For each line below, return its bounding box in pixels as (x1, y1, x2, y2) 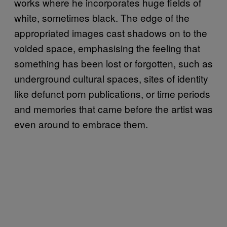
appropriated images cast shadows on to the (14, 26, 207, 40)
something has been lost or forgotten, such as (14, 56, 213, 70)
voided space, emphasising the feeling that (14, 41, 200, 55)
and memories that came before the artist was (14, 102, 213, 116)
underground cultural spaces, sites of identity (14, 71, 208, 85)
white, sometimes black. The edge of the (14, 11, 190, 24)
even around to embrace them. (14, 117, 148, 131)
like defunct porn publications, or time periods (14, 87, 210, 100)
